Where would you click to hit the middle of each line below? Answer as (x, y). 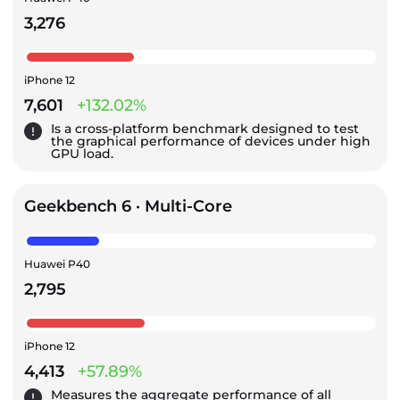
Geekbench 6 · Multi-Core (128, 206)
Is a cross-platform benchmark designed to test (205, 128)
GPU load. (82, 153)
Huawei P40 (57, 263)
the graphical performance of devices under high (211, 141)
